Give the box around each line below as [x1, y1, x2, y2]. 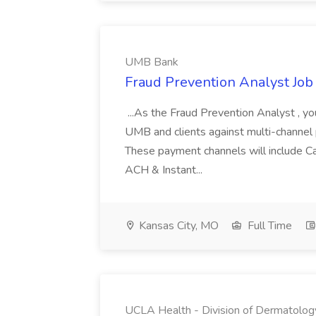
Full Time [245, 218, 292, 233]
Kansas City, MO [136, 218, 219, 233]
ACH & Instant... [125, 162, 205, 178]
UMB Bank [125, 54, 178, 70]
